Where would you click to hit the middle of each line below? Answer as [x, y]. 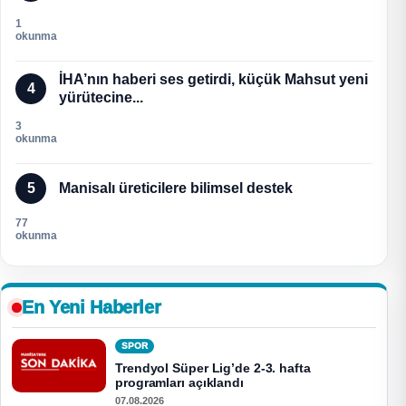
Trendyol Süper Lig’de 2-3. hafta [213, 369]
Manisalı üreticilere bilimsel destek [176, 188]
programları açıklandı [179, 383]
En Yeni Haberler [92, 308]
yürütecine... [101, 98]
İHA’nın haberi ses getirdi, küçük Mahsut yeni [213, 80]
